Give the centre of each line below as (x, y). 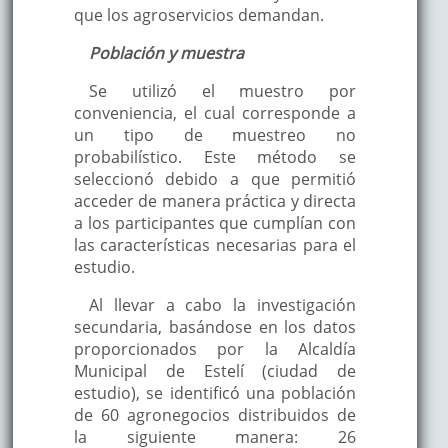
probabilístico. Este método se (215, 156)
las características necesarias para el (215, 244)
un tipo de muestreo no (215, 134)
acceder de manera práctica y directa (215, 200)
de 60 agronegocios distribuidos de (215, 414)
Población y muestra (166, 52)
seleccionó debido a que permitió (215, 178)
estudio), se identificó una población (215, 392)
